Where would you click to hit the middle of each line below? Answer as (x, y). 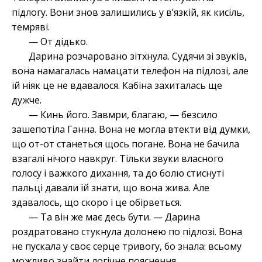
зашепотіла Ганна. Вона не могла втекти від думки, (131, 130)
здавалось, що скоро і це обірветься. (96, 203)
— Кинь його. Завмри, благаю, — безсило (123, 115)
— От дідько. (58, 42)
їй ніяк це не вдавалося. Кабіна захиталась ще (117, 86)
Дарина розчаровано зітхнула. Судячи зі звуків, (137, 56)
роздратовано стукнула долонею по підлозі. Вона (127, 232)
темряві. (31, 27)
